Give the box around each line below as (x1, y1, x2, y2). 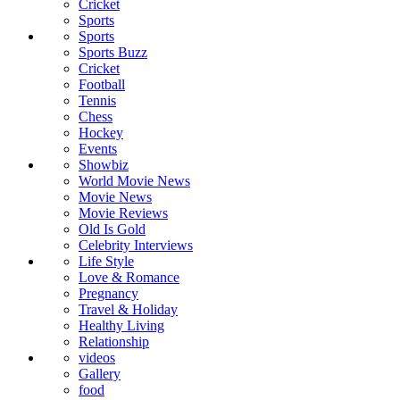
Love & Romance (79, 270, 179, 286)
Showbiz (79, 157, 129, 173)
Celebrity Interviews (79, 237, 193, 254)
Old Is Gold (79, 221, 146, 237)
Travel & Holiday (79, 302, 178, 318)
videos (79, 350, 115, 366)
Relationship (79, 334, 149, 350)
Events (79, 141, 117, 157)
